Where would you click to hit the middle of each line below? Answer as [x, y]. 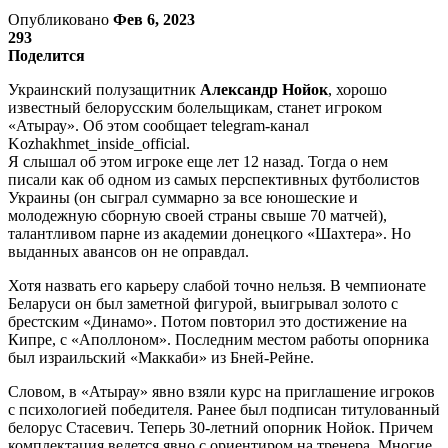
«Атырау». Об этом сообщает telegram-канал [158, 125]
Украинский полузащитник [104, 89]
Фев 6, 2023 [154, 19]
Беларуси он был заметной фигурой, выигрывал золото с [203, 303]
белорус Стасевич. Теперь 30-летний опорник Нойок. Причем [220, 427]
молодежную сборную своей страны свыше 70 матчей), [197, 215]
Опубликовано [60, 19]
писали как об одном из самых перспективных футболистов [214, 179]
